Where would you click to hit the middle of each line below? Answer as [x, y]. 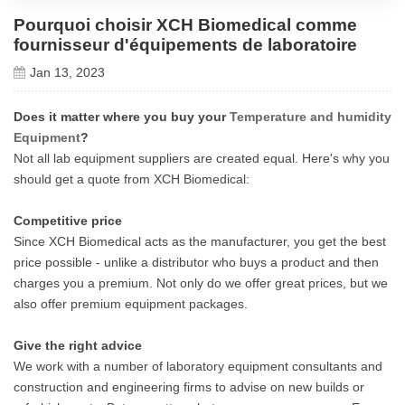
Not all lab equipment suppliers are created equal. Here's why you [202, 158]
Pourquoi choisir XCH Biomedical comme [185, 24]
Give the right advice [78, 345]
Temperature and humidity [311, 116]
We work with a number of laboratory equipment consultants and [198, 366]
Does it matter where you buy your [122, 116]
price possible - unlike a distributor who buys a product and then [196, 262]
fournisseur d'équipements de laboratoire [185, 44]
